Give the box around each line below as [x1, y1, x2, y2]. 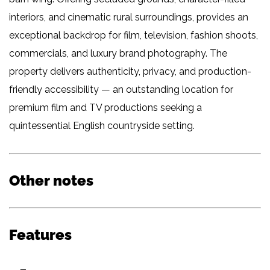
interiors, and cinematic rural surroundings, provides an [9, 11, 248, 23]
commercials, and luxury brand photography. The [9, 47, 227, 59]
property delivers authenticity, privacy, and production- [9, 65, 251, 77]
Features [9, 225, 72, 243]
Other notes [9, 171, 93, 189]
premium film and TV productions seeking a [9, 101, 202, 113]
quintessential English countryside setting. [9, 119, 195, 131]
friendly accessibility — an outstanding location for [9, 83, 233, 95]
